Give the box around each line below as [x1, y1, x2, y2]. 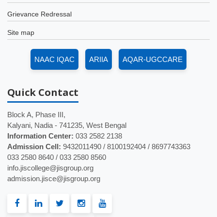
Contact [38, 86, 78, 99]
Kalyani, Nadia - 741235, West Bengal [7, 121, 126, 129]
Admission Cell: [7, 142, 61, 151]
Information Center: [7, 132, 74, 140]
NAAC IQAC [34, 55, 75, 63]
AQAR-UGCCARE [123, 55, 183, 63]
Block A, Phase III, [7, 110, 65, 119]
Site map [7, 29, 34, 36]
